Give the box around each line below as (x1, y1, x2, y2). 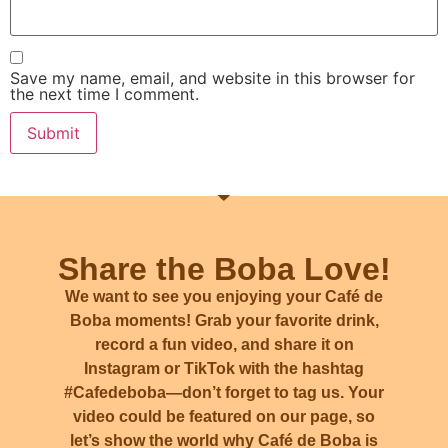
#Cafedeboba (64, 383, 166, 401)
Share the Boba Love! (57, 250, 391, 287)
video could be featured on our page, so (73, 407, 375, 425)
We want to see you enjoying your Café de (65, 287, 383, 305)
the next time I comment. (10, 83, 199, 104)
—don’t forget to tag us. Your (166, 383, 384, 401)
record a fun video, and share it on (94, 335, 354, 353)
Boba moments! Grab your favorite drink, (69, 311, 379, 329)
